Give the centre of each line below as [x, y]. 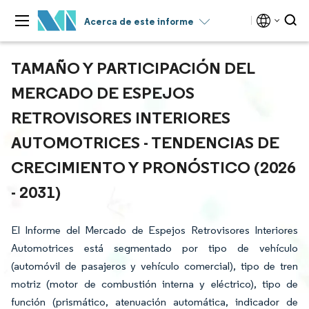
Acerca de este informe [139, 21]
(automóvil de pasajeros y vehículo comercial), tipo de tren [154, 266]
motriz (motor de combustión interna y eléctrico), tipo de [154, 284]
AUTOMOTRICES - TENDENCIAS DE [145, 142]
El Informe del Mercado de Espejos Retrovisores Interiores [154, 230]
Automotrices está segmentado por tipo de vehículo [154, 248]
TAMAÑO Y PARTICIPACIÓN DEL [133, 68]
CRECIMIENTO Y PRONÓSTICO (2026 [153, 167]
